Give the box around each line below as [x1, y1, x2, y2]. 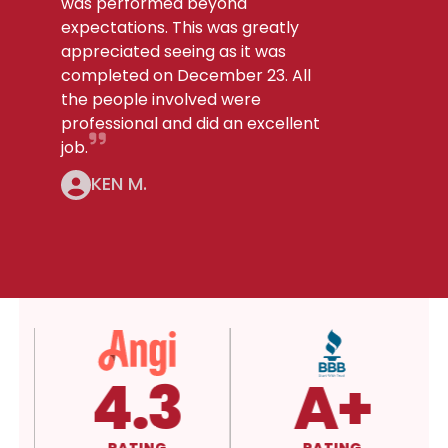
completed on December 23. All [61, 64, 312, 87]
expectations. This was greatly [61, 16, 300, 39]
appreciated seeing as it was [61, 40, 287, 63]
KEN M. [91, 171, 148, 196]
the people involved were [61, 88, 262, 111]
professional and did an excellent [61, 112, 321, 135]
